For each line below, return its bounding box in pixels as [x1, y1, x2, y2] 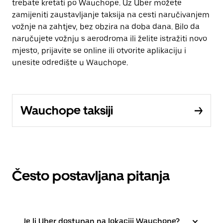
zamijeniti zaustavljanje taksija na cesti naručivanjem [12, 10, 210, 19]
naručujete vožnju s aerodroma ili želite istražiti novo [12, 34, 207, 43]
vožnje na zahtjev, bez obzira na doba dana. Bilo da [12, 22, 200, 31]
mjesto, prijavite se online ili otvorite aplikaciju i [12, 46, 186, 55]
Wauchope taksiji [20, 103, 113, 117]
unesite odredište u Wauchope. [12, 58, 128, 67]
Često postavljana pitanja [12, 167, 170, 184]
